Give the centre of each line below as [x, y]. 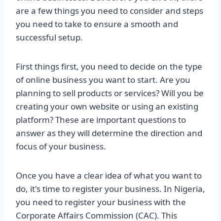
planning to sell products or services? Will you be [110, 93]
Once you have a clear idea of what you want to [109, 176]
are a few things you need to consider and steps [110, 11]
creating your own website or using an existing [107, 107]
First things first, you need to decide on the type [109, 67]
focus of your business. [61, 147]
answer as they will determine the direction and [109, 133]
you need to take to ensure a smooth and [97, 24]
